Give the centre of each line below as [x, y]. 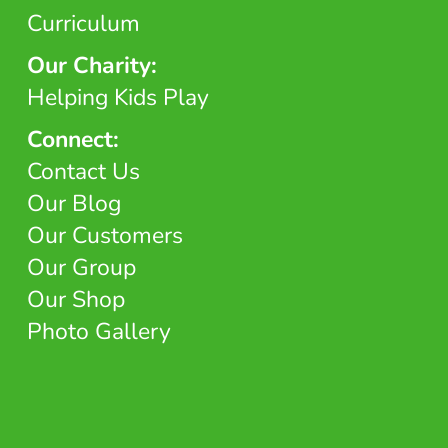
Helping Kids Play [117, 98]
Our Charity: [91, 66]
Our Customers [104, 236]
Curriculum [83, 24]
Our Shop [75, 300]
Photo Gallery [98, 332]
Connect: [72, 140]
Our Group [81, 268]
